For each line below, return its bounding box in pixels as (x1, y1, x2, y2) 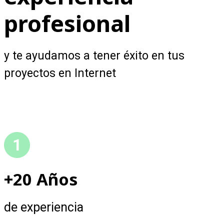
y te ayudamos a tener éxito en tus (4, 48, 184, 62)
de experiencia (4, 199, 83, 214)
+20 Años (4, 167, 77, 190)
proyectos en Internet (4, 66, 116, 80)
